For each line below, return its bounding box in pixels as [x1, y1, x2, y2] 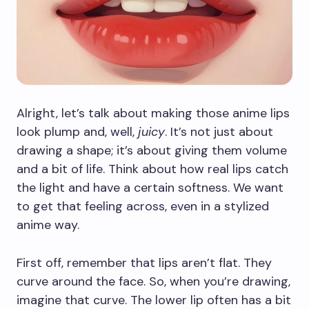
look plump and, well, [17, 123, 138, 141]
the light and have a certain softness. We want [17, 179, 283, 197]
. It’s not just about [165, 123, 273, 141]
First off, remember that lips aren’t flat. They [17, 255, 272, 272]
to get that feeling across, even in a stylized [17, 198, 269, 215]
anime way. [17, 217, 79, 234]
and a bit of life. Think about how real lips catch [17, 161, 288, 178]
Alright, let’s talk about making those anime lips [17, 105, 290, 122]
